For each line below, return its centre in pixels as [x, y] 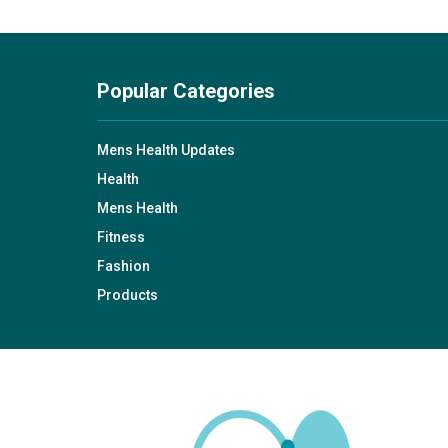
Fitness [121, 237]
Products [127, 295]
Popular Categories [186, 91]
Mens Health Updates [166, 150]
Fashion [123, 266]
